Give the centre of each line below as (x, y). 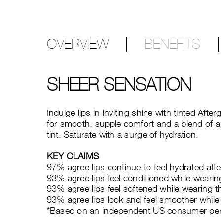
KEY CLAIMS (73, 156)
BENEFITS (172, 44)
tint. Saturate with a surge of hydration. (123, 134)
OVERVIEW (77, 44)
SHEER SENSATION (119, 84)
